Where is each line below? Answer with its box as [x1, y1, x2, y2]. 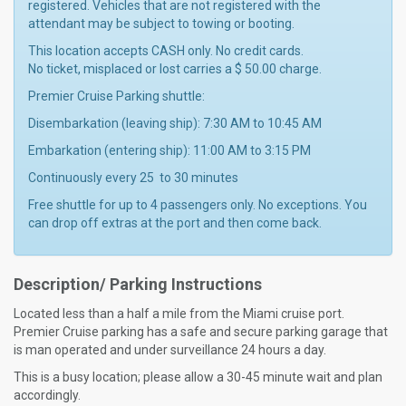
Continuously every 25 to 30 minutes [28, 170, 238, 185]
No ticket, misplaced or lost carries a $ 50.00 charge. [28, 62, 322, 76]
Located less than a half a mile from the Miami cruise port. [14, 306, 344, 321]
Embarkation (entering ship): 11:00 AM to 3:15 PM [28, 143, 314, 158]
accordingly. [14, 388, 83, 402]
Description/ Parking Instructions [14, 275, 262, 294]
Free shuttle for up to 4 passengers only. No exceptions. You [28, 198, 367, 212]
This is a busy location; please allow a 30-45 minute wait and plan [14, 370, 382, 384]
